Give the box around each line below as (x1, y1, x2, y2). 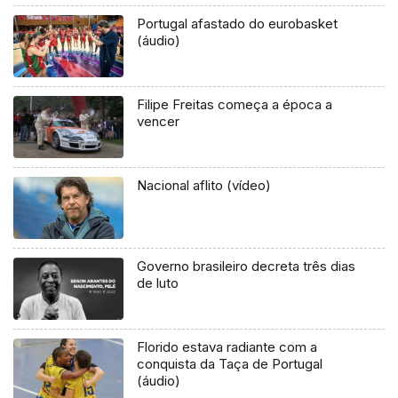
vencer (137, 112, 180, 130)
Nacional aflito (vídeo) (137, 176, 272, 194)
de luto (137, 274, 179, 291)
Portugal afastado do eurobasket (137, 14, 338, 32)
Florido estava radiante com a (137, 338, 318, 355)
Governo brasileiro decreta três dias (137, 257, 356, 275)
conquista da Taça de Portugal (137, 354, 323, 372)
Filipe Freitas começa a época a (137, 95, 333, 113)
